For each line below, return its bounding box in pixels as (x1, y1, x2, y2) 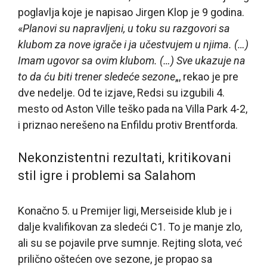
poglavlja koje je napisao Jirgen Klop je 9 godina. (18, 5, 244, 18)
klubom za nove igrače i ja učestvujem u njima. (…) (18, 38, 249, 51)
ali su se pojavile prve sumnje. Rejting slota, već (18, 236, 242, 249)
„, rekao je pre (175, 70, 238, 83)
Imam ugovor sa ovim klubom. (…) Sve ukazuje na (18, 54, 246, 67)
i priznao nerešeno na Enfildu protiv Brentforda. (18, 118, 238, 131)
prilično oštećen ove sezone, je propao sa (18, 252, 212, 265)
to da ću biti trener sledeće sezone (18, 70, 175, 83)
